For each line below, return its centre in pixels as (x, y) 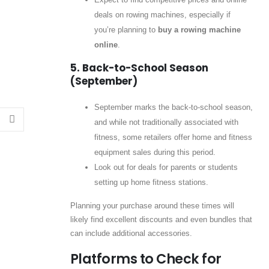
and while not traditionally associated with (166, 122)
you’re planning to (126, 29)
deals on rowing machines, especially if (162, 14)
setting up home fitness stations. (151, 182)
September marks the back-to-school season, (173, 107)
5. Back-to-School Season (139, 68)
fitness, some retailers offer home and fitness (173, 137)
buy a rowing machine (199, 29)
